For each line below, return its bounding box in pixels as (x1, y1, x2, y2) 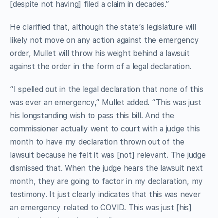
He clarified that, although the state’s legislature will (10, 22, 196, 32)
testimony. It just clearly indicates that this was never (10, 189, 201, 199)
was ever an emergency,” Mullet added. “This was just (10, 97, 201, 107)
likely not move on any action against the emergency (10, 35, 199, 45)
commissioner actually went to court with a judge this (10, 124, 200, 133)
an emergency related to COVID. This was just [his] (10, 202, 192, 212)
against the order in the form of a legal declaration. (10, 61, 192, 71)
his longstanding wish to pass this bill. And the (10, 110, 174, 120)
